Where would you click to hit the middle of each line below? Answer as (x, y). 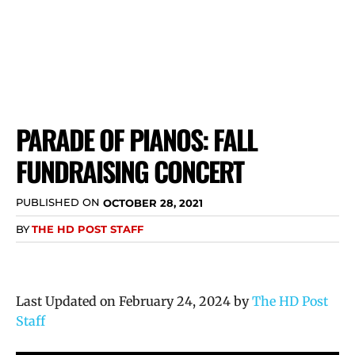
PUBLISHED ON (58, 202)
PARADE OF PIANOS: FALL (136, 139)
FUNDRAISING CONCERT (130, 171)
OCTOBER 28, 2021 (153, 202)
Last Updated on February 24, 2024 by (134, 301)
